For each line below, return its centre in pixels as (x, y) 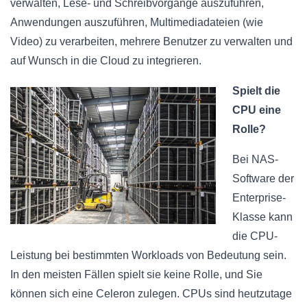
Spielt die (256, 91)
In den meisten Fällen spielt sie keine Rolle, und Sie (136, 275)
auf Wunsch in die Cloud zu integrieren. (106, 61)
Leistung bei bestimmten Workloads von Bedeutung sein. (148, 256)
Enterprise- (259, 198)
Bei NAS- (255, 160)
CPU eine (257, 110)
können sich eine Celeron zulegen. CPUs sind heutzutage (151, 294)
